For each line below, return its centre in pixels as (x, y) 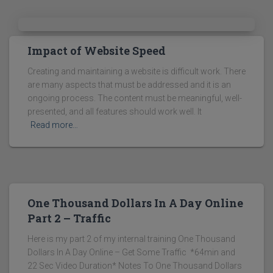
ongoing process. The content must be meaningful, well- (135, 98)
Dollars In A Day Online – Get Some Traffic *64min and (131, 253)
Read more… (54, 125)
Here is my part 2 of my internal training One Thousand (131, 239)
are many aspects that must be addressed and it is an (129, 85)
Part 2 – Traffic (69, 218)
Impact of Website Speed (97, 51)
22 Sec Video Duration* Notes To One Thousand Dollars (135, 266)
